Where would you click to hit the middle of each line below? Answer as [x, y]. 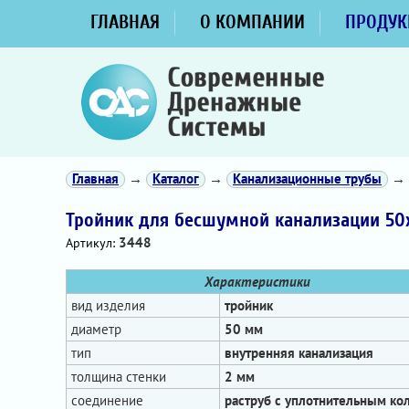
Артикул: [92, 243]
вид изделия [108, 305]
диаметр [96, 329]
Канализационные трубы [307, 178]
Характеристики [257, 282]
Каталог [176, 178]
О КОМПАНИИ [252, 22]
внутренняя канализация [299, 353]
